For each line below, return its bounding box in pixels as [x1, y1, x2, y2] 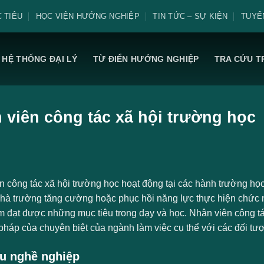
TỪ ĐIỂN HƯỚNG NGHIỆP [93, 54, 199, 64]
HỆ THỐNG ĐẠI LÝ [2, 54, 78, 64]
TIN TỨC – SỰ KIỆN [153, 11, 228, 21]
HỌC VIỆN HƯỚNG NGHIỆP [35, 11, 140, 21]
